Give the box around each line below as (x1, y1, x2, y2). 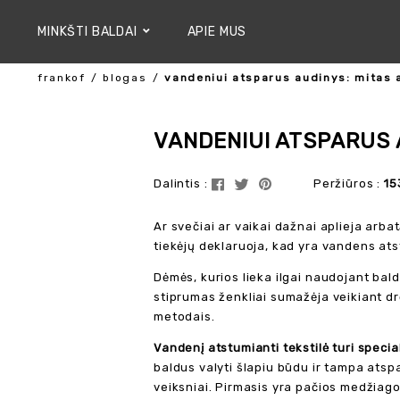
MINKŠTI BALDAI (37, 24, 137, 39)
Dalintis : (154, 177, 208, 190)
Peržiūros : (312, 177, 385, 190)
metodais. (154, 310, 215, 323)
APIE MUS (187, 24, 247, 39)
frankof (37, 71, 86, 84)
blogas (103, 71, 147, 84)
